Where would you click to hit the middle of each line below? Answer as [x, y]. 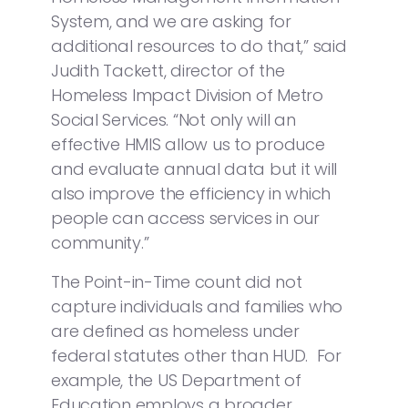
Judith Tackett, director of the [168, 70]
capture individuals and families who [197, 306]
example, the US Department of [176, 380]
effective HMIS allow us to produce [188, 144]
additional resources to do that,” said [199, 46]
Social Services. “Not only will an [173, 119]
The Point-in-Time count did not [177, 281]
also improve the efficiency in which [191, 193]
